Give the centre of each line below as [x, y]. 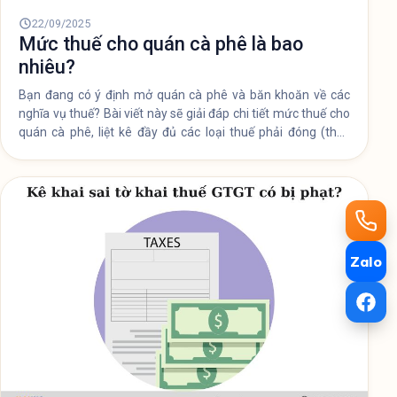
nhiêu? [47, 333]
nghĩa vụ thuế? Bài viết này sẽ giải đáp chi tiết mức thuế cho [184, 380]
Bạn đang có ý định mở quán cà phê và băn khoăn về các [184, 361]
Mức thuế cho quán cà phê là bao [161, 310]
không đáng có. [61, 26]
